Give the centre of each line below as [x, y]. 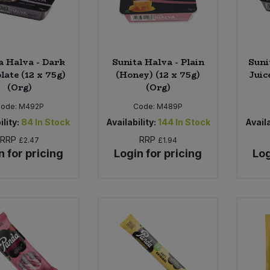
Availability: [131, 122]
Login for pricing [158, 153]
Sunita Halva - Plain [158, 62]
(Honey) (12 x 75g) [158, 74]
